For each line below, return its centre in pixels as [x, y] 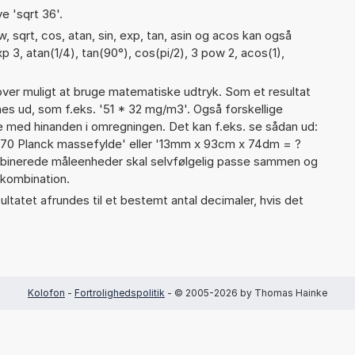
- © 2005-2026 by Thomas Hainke [246, 292]
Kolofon [46, 292]
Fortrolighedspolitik [120, 292]
